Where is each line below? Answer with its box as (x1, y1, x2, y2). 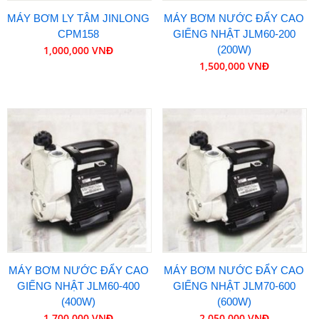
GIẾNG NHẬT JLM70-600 (172, 279, 296, 292)
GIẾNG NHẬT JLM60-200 (172, 28, 296, 41)
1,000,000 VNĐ (43, 43, 114, 58)
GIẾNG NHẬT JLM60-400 (17, 279, 140, 292)
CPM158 (58, 28, 100, 41)
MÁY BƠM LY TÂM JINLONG (7, 12, 150, 25)
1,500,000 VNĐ (199, 59, 269, 73)
